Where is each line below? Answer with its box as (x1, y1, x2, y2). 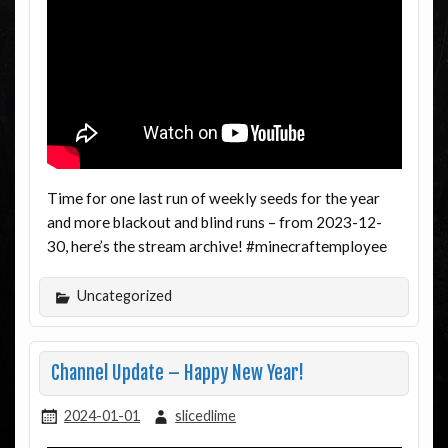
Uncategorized (73, 287, 172, 305)
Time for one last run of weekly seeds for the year (46, 189, 380, 208)
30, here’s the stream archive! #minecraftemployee (46, 237, 387, 256)
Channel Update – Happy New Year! (50, 361, 304, 385)
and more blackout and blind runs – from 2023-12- (46, 213, 382, 232)
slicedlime (175, 407, 237, 425)
